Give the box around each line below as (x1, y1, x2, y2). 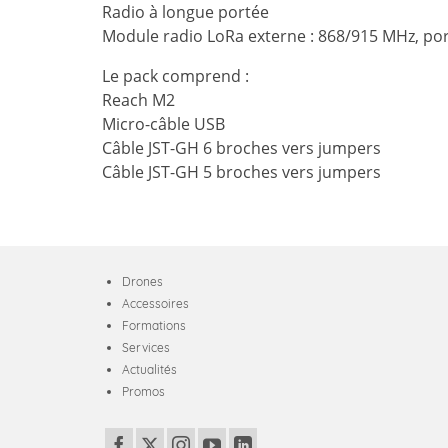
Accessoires (122, 295, 189, 311)
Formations (122, 317, 186, 333)
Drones (122, 273, 163, 289)
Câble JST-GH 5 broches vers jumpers (102, 160, 381, 183)
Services (122, 339, 170, 355)
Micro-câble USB (102, 112, 225, 135)
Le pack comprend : (102, 64, 249, 87)
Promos (122, 383, 165, 399)
